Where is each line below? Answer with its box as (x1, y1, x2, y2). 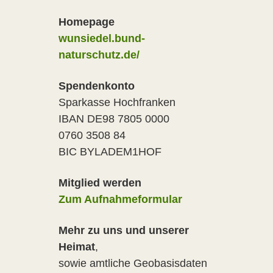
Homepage (58, 16, 115, 28)
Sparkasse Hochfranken (58, 96, 175, 108)
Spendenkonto (58, 80, 135, 92)
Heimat (58, 241, 95, 253)
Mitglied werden (58, 177, 141, 189)
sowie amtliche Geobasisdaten (58, 257, 207, 269)
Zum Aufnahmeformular (58, 193, 182, 205)
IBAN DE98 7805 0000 (58, 113, 169, 125)
